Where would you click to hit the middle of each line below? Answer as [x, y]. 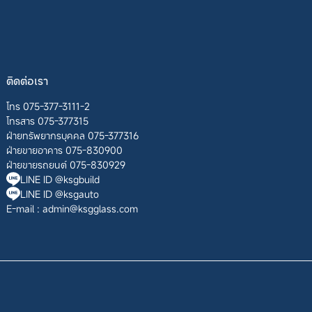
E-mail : [25, 208]
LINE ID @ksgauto [60, 194]
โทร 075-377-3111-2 [48, 106]
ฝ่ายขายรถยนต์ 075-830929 [66, 164]
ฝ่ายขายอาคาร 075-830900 [65, 150]
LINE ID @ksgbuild [60, 179]
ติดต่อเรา [28, 80]
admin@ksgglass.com [91, 208]
